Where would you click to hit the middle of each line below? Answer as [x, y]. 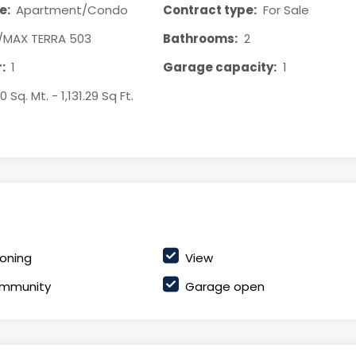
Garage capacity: [219, 67]
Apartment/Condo [72, 10]
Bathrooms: [200, 39]
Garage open [224, 286]
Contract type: [209, 10]
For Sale [286, 10]
